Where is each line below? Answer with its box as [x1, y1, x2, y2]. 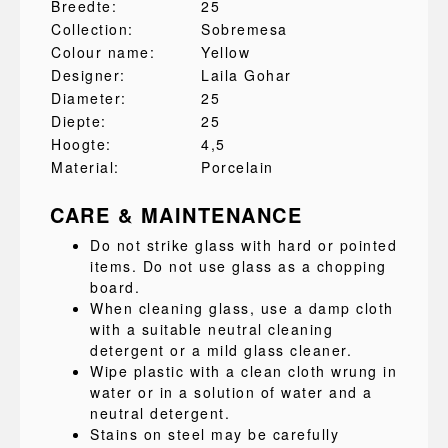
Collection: [51, 19, 134, 39]
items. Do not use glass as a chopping [90, 256, 387, 276]
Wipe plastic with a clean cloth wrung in [90, 361, 397, 381]
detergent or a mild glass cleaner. [90, 340, 352, 360]
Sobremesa [201, 19, 288, 39]
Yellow [201, 42, 250, 62]
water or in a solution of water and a [90, 382, 373, 402]
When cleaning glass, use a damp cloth [90, 298, 394, 318]
